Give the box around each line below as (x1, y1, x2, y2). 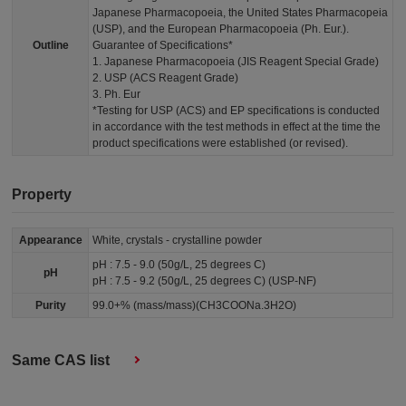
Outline (32, 39, 69, 53)
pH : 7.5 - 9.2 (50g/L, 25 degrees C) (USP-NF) (92, 275, 317, 288)
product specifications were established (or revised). (92, 137, 349, 150)
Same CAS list (12, 353, 111, 369)
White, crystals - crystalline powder (92, 234, 263, 247)
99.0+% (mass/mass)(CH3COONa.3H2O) (92, 299, 297, 313)
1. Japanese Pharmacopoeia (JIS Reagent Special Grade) (92, 55, 380, 69)
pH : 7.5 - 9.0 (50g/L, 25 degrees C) (92, 258, 266, 272)
